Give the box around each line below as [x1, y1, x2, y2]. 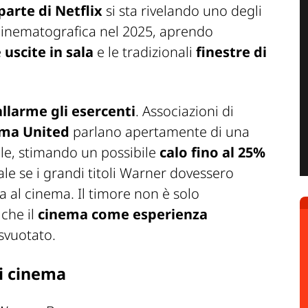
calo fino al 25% [159, 143, 265, 162]
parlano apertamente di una [69, 122, 250, 142]
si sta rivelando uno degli [102, 1, 262, 21]
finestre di [192, 43, 267, 62]
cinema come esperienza [38, 205, 208, 224]
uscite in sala [5, 43, 93, 62]
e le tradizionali [93, 43, 192, 62]
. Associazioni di [135, 102, 234, 121]
